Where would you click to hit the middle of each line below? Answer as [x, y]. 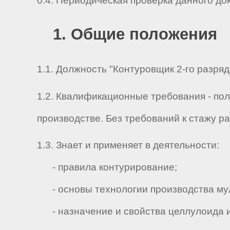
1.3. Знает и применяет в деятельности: [128, 145]
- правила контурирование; [107, 167]
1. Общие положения [135, 34]
